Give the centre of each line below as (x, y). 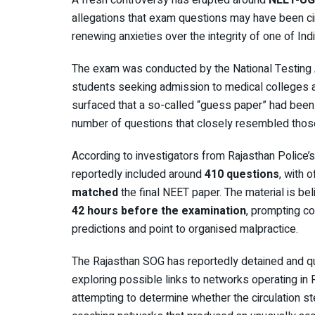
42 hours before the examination (159, 211)
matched (95, 193)
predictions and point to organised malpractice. (185, 230)
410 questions (242, 175)
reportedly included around (138, 175)
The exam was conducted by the (152, 69)
